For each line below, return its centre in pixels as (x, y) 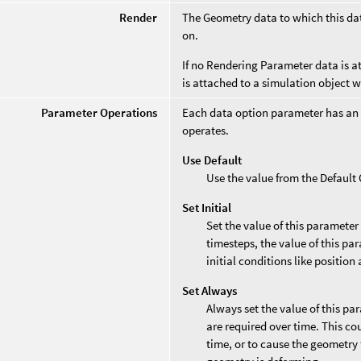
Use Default (212, 160)
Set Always (210, 290)
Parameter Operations (100, 112)
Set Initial (207, 207)
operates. (206, 130)
